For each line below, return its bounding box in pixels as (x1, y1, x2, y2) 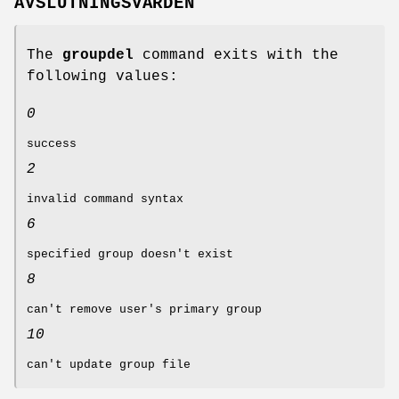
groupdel (62, 46, 134, 63)
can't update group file (27, 357, 191, 371)
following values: (27, 68, 178, 85)
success (27, 136, 77, 151)
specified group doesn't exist (27, 247, 233, 261)
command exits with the (134, 46, 338, 63)
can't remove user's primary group (27, 302, 262, 316)
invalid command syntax (27, 191, 183, 206)
